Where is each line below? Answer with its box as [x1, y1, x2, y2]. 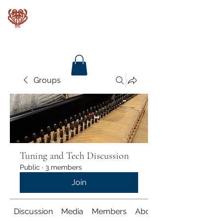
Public [20, 163, 40, 171]
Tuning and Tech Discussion [20, 149, 129, 162]
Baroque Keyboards [30, 11, 128, 26]
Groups [34, 75, 61, 85]
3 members [45, 163, 82, 171]
